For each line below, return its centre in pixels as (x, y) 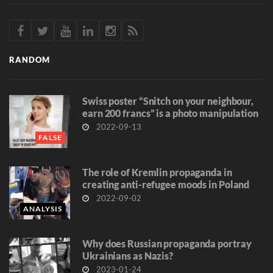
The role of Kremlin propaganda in (157, 172)
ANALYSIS (43, 209)
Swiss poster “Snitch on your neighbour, (168, 101)
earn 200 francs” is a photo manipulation (170, 113)
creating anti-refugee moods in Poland (166, 185)
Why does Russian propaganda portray (167, 244)
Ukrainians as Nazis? (128, 256)
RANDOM (30, 60)
